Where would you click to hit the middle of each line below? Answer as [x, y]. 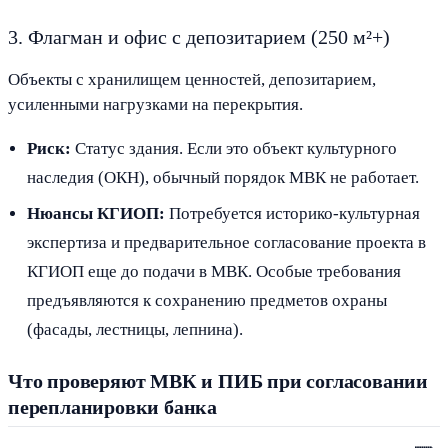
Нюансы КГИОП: [96, 214]
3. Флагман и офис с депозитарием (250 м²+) [199, 36]
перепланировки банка [113, 407]
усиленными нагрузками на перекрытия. [155, 104]
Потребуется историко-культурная [293, 214]
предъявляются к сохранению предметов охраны [207, 301]
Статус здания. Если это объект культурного [234, 148]
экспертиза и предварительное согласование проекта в [227, 243]
